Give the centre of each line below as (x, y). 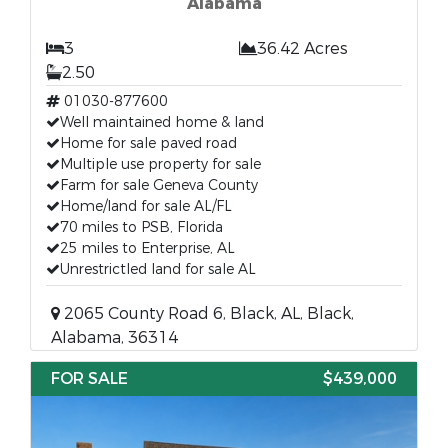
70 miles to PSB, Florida (141, 227)
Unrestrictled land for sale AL (158, 269)
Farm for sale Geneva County (159, 185)
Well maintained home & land (162, 122)
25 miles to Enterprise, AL (147, 248)
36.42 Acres (302, 48)
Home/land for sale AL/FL (146, 206)
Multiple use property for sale (160, 164)
